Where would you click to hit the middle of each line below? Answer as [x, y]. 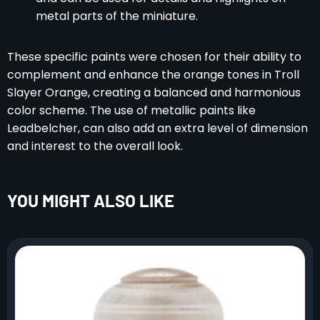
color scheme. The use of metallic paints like [131, 110]
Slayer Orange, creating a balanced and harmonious [154, 92]
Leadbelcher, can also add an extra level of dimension [157, 128]
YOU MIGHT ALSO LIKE [91, 200]
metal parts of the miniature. [117, 16]
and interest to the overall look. [95, 146]
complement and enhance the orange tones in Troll [153, 74]
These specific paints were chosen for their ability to [154, 56]
